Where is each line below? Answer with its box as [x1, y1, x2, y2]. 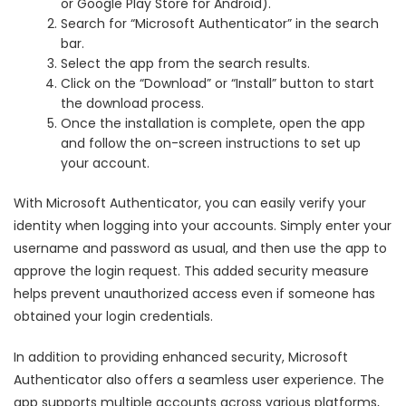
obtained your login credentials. [14, 306, 213, 325]
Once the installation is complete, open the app [61, 113, 366, 132]
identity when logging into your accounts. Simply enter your [14, 216, 391, 235]
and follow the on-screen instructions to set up [61, 133, 362, 152]
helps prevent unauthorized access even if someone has [14, 284, 375, 303]
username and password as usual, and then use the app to [14, 238, 387, 257]
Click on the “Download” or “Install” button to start [61, 73, 375, 92]
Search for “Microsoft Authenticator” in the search [61, 14, 380, 33]
